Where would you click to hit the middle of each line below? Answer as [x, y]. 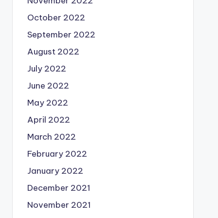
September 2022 [61, 35]
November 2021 [59, 205]
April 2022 [48, 120]
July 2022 [46, 69]
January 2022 [55, 171]
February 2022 [57, 154]
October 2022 [56, 18]
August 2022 [53, 52]
